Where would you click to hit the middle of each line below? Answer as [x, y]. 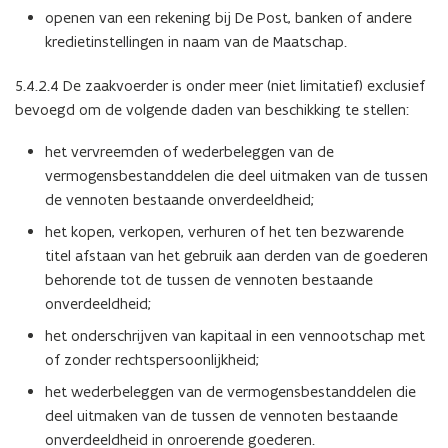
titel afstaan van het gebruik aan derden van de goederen [236, 255]
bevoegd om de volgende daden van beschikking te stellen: [212, 109]
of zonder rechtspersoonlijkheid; [152, 359]
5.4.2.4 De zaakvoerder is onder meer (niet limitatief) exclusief [220, 85]
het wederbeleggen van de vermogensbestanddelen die [230, 391]
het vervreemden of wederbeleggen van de [189, 151]
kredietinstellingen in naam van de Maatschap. [196, 41]
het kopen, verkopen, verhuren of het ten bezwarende [224, 231]
